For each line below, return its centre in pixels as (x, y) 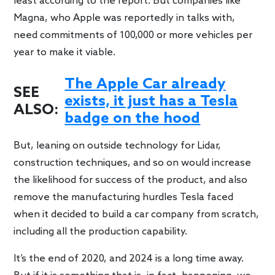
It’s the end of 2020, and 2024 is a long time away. (129, 258)
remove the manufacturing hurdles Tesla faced (124, 197)
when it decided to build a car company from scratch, (137, 214)
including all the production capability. (101, 231)
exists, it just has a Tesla (151, 101)
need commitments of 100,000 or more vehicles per (133, 35)
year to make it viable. (65, 52)
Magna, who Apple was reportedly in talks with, (125, 18)
